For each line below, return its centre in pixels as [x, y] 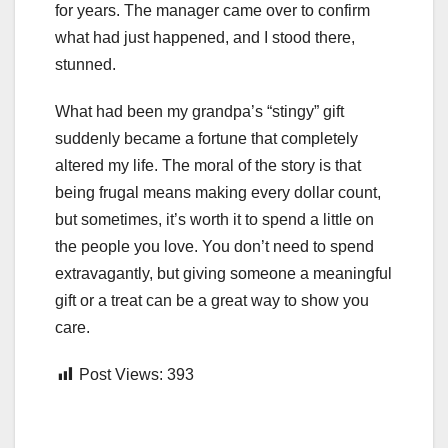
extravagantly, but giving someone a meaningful [223, 273]
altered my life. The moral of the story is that [208, 165]
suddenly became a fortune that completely [206, 138]
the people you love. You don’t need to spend [214, 246]
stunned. [85, 64]
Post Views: [121, 374]
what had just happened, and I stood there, [205, 37]
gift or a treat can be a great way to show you [212, 300]
